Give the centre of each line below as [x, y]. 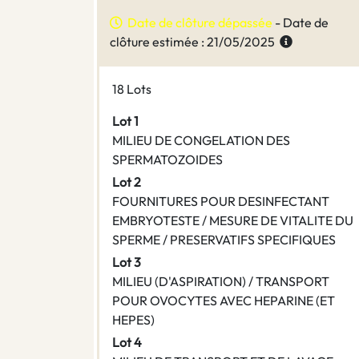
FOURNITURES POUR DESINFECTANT [221, 202]
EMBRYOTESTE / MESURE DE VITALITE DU [233, 221]
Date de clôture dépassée [198, 23]
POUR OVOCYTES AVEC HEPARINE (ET [224, 301]
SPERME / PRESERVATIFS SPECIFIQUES [224, 240]
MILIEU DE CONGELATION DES [201, 141]
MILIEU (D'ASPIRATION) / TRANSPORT [221, 282]
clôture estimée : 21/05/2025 [195, 42]
